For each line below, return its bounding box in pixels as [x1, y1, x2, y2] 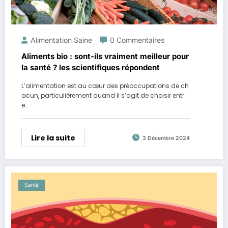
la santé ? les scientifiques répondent [21, 62, 160, 72]
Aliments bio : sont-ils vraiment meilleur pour [21, 51, 189, 61]
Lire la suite [31, 132, 75, 143]
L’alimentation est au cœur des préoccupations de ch [21, 81, 189, 90]
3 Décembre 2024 [142, 135, 190, 142]
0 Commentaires [110, 35, 164, 44]
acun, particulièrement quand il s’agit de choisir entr [21, 91, 184, 100]
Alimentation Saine [31, 35, 92, 44]
